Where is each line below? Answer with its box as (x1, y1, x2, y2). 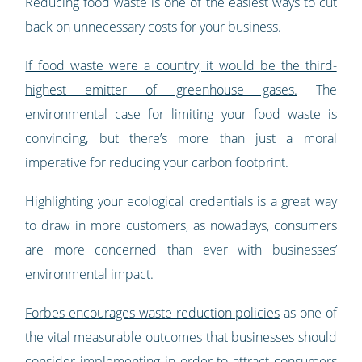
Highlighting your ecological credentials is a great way (25, 192, 337, 211)
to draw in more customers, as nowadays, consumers (25, 217, 337, 235)
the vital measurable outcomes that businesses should (25, 328, 337, 347)
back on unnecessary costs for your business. (25, 18, 282, 36)
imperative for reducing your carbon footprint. (25, 154, 289, 172)
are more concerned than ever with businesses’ (25, 241, 337, 259)
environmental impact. (25, 265, 154, 284)
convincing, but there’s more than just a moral (25, 129, 337, 148)
